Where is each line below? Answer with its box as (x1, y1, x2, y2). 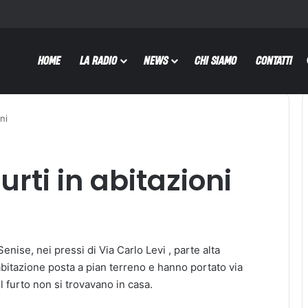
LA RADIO (80, 53, 117, 67)
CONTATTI (256, 53, 292, 67)
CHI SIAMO (195, 53, 236, 67)
